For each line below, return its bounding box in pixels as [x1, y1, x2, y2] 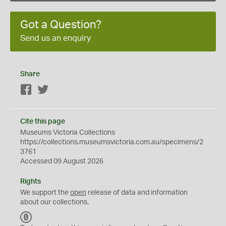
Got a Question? [20, 19, 101, 30]
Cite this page [20, 118, 65, 125]
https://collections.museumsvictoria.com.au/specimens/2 [20, 139, 203, 146]
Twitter [49, 87, 71, 94]
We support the [20, 189, 70, 196]
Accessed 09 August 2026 [20, 158, 103, 165]
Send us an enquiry [20, 34, 91, 42]
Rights [20, 178, 41, 185]
